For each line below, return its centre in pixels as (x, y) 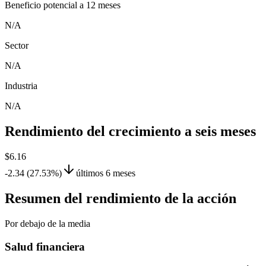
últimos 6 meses (106, 173)
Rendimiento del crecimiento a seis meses (130, 132)
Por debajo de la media (47, 223)
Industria (21, 86)
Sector (17, 46)
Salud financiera (45, 246)
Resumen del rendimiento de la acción (121, 198)
